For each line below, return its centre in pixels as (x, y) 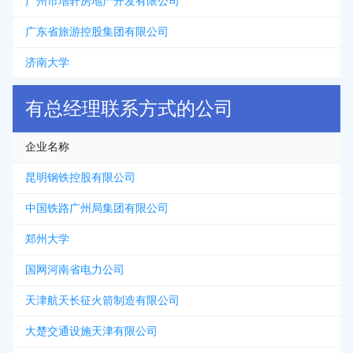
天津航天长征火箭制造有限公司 (102, 301)
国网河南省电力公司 (75, 270)
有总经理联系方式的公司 (129, 109)
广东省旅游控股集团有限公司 (97, 32)
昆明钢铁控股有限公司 (80, 178)
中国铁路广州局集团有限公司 (97, 208)
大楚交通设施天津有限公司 (91, 331)
